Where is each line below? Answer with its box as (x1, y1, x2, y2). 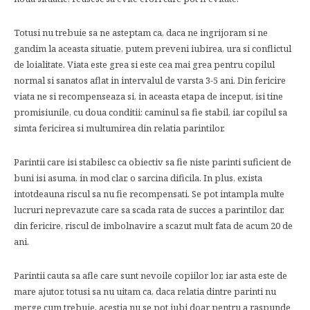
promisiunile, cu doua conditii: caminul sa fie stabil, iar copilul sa (14, 106, 287, 118)
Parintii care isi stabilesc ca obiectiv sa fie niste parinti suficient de (14, 156, 291, 168)
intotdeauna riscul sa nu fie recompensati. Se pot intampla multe (14, 188, 284, 200)
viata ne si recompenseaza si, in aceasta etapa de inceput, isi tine (14, 90, 283, 102)
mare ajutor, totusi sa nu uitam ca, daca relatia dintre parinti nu (14, 285, 276, 298)
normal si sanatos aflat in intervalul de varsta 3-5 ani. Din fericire (14, 74, 286, 86)
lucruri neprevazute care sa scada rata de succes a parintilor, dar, (14, 203, 284, 216)
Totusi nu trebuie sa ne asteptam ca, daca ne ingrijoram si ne (14, 26, 268, 39)
